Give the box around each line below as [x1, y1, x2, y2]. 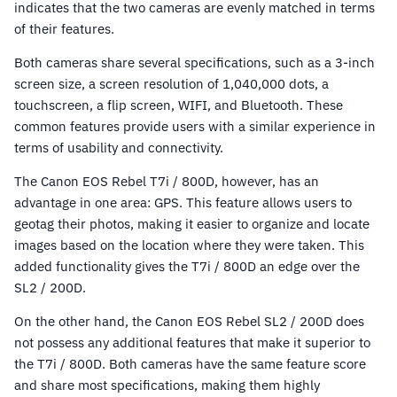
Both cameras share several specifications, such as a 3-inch [14, 54, 375, 72]
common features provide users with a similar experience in [14, 118, 376, 136]
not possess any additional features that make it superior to [14, 334, 370, 352]
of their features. [14, 20, 114, 38]
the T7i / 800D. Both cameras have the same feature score [14, 355, 366, 373]
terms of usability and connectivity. [14, 139, 223, 157]
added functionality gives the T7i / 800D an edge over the [14, 258, 360, 276]
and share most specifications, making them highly [14, 377, 320, 394]
